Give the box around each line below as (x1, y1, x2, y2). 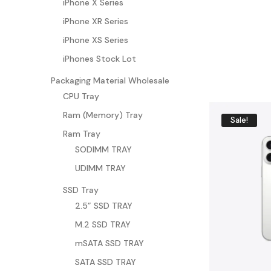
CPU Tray (63, 90, 99, 102)
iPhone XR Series (63, 15, 128, 27)
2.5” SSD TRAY (75, 200, 132, 211)
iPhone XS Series (63, 34, 128, 45)
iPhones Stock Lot (63, 53, 136, 64)
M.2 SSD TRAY (75, 218, 131, 230)
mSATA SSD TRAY (75, 237, 144, 249)
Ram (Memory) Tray (63, 109, 143, 120)
